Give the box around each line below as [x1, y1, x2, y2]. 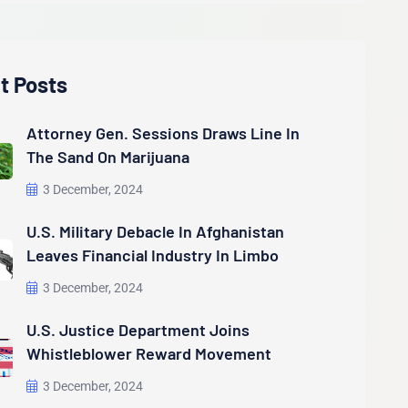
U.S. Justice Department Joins [26, 320, 250, 341]
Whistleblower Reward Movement [26, 343, 272, 364]
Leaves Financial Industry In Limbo [26, 245, 280, 266]
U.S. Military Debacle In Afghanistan [26, 221, 285, 242]
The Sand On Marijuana [26, 147, 190, 168]
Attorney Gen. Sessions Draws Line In [26, 123, 301, 144]
